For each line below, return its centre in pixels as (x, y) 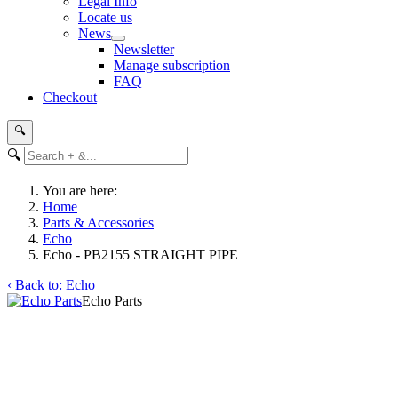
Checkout (70, 97)
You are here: (84, 191)
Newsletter (144, 49)
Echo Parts (112, 301)
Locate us (105, 17)
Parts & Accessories (98, 223)
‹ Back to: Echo (51, 285)
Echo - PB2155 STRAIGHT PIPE (140, 255)
